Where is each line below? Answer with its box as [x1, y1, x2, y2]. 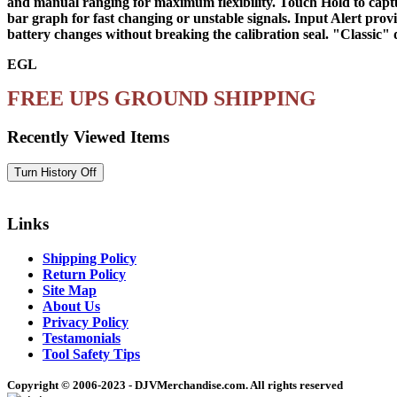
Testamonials [43, 330, 121, 346]
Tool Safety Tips [43, 346, 140, 362]
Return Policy [43, 266, 126, 282]
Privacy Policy [43, 314, 128, 330]
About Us [43, 298, 100, 314]
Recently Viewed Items [7, 127, 169, 146]
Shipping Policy [43, 250, 136, 266]
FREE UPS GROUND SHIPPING [7, 86, 316, 110]
